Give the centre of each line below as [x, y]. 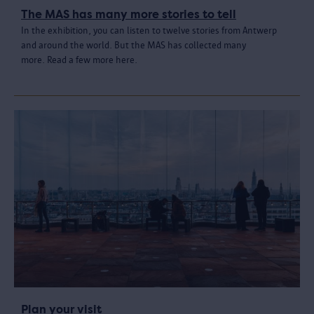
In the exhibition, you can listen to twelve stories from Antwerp [149, 31]
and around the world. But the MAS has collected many [134, 46]
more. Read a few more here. [79, 60]
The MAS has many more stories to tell [129, 15]
